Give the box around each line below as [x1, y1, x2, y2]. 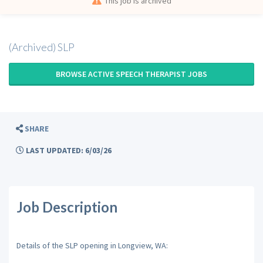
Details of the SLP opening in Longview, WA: [16, 240, 168, 251]
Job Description [16, 198, 117, 215]
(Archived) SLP [9, 41, 75, 53]
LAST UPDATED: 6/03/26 [24, 145, 112, 156]
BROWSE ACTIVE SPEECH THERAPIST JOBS [56, 69, 207, 79]
